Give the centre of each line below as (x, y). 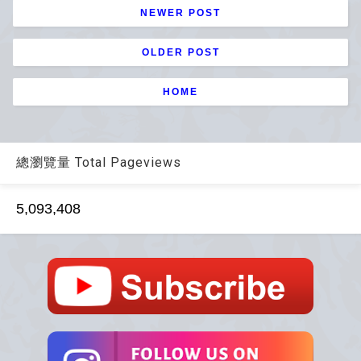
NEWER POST (180, 12)
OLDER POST (180, 52)
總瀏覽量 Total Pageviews (99, 162)
